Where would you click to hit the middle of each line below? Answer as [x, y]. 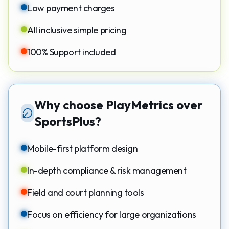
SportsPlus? [68, 121]
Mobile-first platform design [83, 148]
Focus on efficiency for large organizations [112, 214]
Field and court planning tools [86, 192]
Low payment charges [71, 8]
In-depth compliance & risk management [107, 170]
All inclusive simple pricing [77, 30]
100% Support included [72, 52]
